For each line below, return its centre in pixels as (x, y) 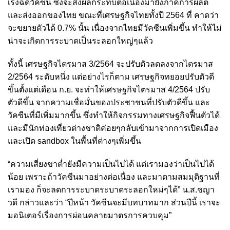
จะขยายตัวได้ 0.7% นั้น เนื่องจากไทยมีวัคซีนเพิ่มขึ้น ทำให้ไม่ (115, 28)
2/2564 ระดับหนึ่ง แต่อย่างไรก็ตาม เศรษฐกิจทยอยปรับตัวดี (111, 77)
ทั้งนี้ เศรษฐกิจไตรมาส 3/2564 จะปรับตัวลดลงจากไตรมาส (110, 64)
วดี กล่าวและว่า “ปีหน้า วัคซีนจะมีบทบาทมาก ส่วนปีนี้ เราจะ (114, 203)
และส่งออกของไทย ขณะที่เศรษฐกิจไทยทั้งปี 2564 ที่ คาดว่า (113, 15)
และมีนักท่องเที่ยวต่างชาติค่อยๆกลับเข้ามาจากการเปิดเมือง (113, 128)
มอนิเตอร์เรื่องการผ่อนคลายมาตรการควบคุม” (90, 215)
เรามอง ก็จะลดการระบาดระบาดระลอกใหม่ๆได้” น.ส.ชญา (111, 190)
